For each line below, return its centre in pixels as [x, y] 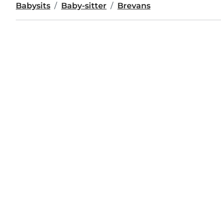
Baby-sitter [84, 6]
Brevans [134, 6]
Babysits [33, 6]
